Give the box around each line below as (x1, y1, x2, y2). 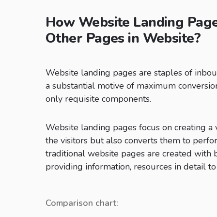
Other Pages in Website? (46, 29, 201, 48)
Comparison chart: (46, 197, 118, 209)
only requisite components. (46, 93, 151, 105)
